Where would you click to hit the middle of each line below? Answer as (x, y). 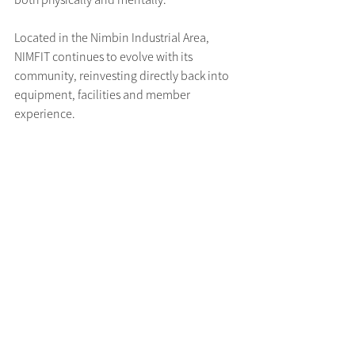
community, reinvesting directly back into (123, 76)
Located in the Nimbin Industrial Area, (113, 38)
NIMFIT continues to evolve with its (105, 57)
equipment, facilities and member (103, 95)
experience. (45, 114)
